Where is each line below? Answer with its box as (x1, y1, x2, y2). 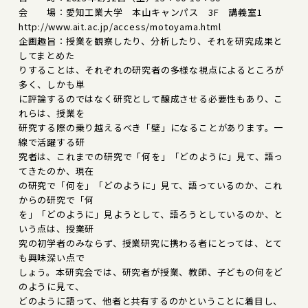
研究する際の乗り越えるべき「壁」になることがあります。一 (18, 120, 284, 134)
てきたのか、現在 (18, 164, 95, 177)
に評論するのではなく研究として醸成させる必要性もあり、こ (18, 91, 284, 105)
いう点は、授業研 (18, 221, 95, 235)
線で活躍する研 (18, 135, 85, 148)
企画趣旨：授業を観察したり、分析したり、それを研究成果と (18, 34, 283, 47)
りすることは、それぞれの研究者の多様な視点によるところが (18, 63, 285, 76)
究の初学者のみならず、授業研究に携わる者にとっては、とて (18, 236, 283, 250)
